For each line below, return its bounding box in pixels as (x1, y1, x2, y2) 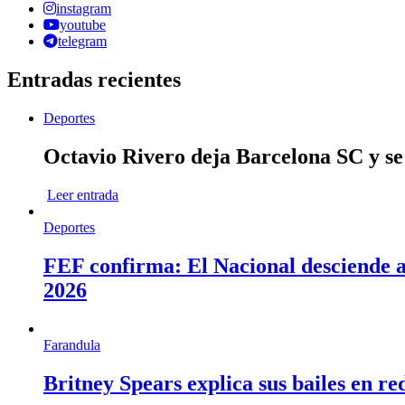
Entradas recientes (7, 68, 181, 92)
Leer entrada (47, 187, 118, 203)
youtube (60, 17, 106, 33)
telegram (58, 33, 107, 50)
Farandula (43, 336, 100, 353)
